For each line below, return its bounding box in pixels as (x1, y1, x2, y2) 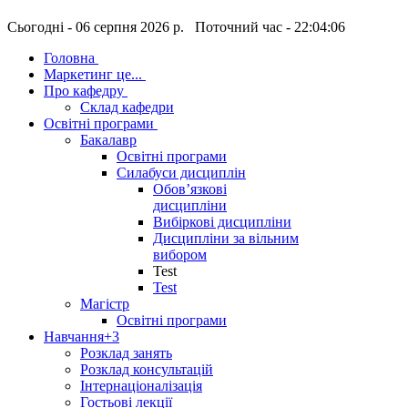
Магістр (80, 296, 129, 312)
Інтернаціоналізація (80, 378, 202, 394)
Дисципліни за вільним (153, 230, 299, 247)
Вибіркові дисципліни (153, 214, 291, 230)
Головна (44, 50, 95, 66)
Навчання (44, 329, 104, 345)
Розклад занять (80, 345, 172, 362)
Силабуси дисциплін (117, 165, 246, 181)
